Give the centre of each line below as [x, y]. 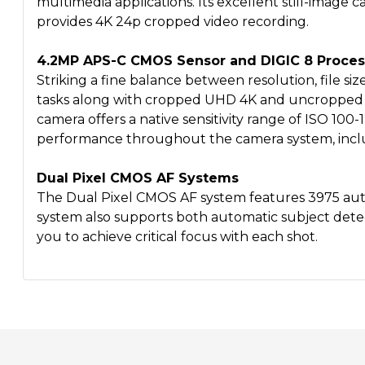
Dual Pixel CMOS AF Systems [138, 178]
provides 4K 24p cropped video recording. [173, 22]
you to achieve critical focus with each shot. [177, 237]
